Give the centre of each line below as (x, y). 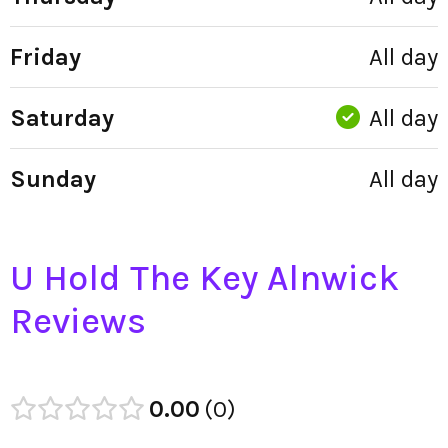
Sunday (53, 178)
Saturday (62, 117)
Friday (45, 56)
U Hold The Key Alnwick (204, 277)
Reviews (78, 320)
